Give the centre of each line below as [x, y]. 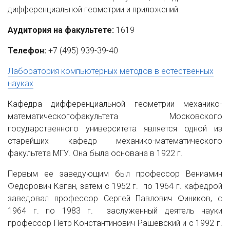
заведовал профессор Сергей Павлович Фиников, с [115, 198]
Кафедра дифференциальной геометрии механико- [115, 104]
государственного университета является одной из [115, 129]
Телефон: [27, 51]
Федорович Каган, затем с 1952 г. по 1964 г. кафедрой [115, 186]
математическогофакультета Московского [115, 116]
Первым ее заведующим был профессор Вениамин [115, 174]
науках [21, 83]
